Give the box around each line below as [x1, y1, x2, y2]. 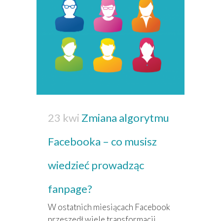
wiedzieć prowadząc [48, 158, 144, 172]
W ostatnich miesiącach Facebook [48, 202, 170, 213]
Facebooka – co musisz [48, 135, 157, 148]
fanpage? [48, 182, 92, 196]
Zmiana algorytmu [81, 111, 169, 125]
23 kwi [48, 111, 79, 125]
